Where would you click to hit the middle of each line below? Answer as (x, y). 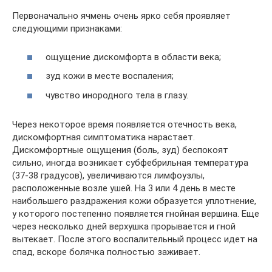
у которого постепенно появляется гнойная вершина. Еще (136, 213)
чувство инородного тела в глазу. (117, 95)
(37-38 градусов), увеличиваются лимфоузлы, (108, 175)
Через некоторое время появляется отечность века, (124, 124)
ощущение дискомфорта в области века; (133, 57)
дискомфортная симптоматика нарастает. (104, 137)
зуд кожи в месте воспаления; (110, 76)
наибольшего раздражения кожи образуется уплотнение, (134, 201)
